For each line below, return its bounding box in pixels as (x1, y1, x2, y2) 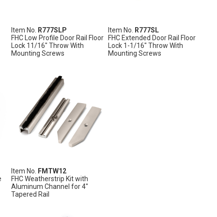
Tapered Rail (11, 190, 49, 198)
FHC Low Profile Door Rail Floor (11, 33, 104, 42)
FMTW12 (37, 167, 66, 175)
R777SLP (37, 26, 67, 34)
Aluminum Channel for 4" (11, 182, 88, 190)
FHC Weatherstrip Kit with (11, 174, 88, 183)
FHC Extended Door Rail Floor (108, 33, 196, 42)
